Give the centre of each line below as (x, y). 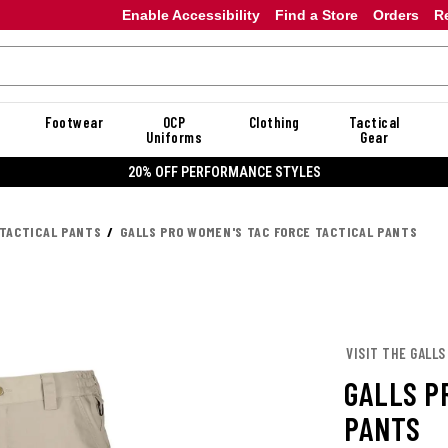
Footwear (74, 122)
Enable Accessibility (190, 14)
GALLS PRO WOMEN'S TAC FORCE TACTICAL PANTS (269, 231)
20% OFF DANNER (224, 171)
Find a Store (316, 14)
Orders (395, 14)
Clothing (274, 122)
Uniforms (174, 137)
